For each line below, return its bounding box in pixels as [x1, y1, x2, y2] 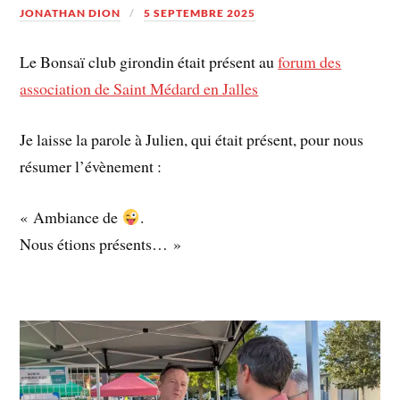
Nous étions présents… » [20, 232, 182, 254]
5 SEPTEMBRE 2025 [144, 5, 256, 20]
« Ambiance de [20, 205, 122, 228]
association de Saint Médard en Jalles [20, 78, 259, 100]
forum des [278, 51, 342, 73]
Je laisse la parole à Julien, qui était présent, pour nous [20, 128, 364, 150]
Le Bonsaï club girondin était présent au [20, 51, 279, 73]
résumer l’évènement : [20, 154, 162, 177]
